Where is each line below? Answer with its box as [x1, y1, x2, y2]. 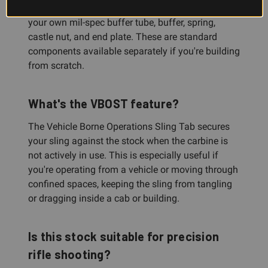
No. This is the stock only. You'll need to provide [28, 2, 228, 14]
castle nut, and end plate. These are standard [28, 31, 217, 42]
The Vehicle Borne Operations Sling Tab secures [28, 120, 230, 132]
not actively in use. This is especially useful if [28, 149, 218, 161]
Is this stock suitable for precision [28, 229, 219, 243]
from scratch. [28, 59, 84, 71]
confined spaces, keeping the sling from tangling [28, 178, 232, 190]
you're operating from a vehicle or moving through [28, 163, 238, 175]
